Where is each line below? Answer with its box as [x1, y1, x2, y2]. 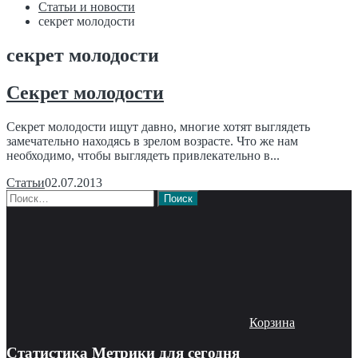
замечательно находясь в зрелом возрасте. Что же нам [6, 133, 298, 148]
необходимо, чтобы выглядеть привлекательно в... [6, 148, 280, 162]
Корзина [249, 315, 295, 329]
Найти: [6, 189, 44, 203]
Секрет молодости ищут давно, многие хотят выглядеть [6, 119, 310, 133]
